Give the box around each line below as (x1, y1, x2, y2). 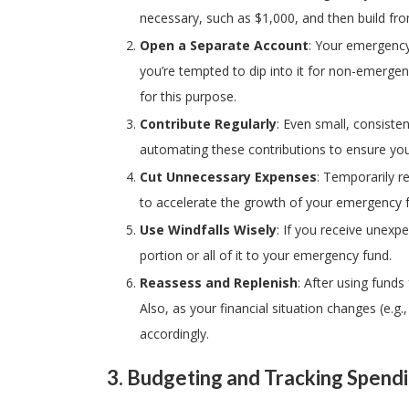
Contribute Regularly (140, 115, 277, 133)
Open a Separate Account (140, 37, 309, 55)
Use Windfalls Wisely (140, 221, 277, 239)
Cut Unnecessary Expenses (140, 168, 317, 186)
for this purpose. (140, 88, 236, 106)
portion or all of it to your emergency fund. (140, 246, 392, 265)
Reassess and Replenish (140, 274, 298, 292)
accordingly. (140, 325, 209, 343)
